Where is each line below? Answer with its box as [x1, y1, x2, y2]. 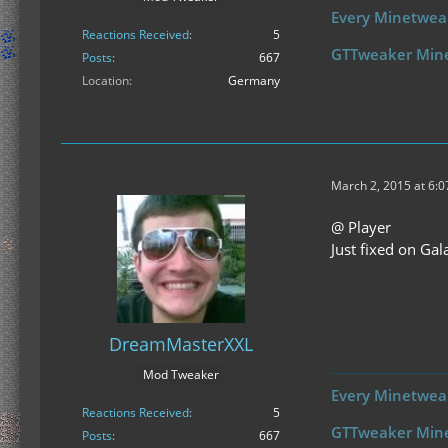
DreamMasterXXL [109, 332, 253, 357]
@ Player [331, 217, 391, 238]
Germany [228, 72, 280, 90]
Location [82, 72, 129, 90]
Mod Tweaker [143, 365, 219, 383]
